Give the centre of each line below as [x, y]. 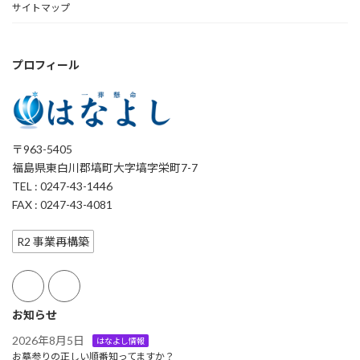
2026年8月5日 [48, 340]
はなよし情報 [121, 340]
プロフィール [46, 64]
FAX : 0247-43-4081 [62, 205]
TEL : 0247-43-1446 [62, 186]
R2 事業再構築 [53, 241]
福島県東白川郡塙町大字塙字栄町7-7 [105, 168]
